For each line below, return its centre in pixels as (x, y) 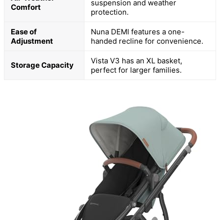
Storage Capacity (42, 65)
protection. (110, 12)
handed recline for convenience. (147, 41)
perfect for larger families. (136, 70)
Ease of (24, 31)
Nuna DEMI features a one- (138, 31)
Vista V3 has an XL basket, (137, 60)
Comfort (26, 7)
